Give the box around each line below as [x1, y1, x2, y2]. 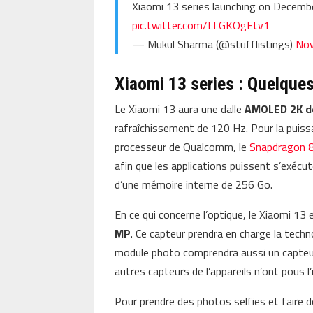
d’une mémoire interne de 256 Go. [115, 175, 273, 193]
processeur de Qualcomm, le [115, 138, 250, 155]
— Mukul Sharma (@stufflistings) [132, 35, 296, 52]
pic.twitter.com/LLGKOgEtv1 [132, 16, 270, 34]
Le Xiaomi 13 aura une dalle [115, 100, 245, 117]
